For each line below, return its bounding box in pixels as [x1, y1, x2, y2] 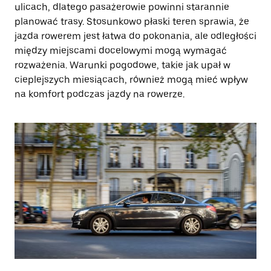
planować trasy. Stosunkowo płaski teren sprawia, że [15, 16, 249, 27]
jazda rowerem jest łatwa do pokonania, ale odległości [15, 30, 256, 42]
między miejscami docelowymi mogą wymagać [15, 45, 227, 56]
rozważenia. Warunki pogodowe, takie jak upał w [15, 59, 230, 71]
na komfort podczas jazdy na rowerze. [15, 88, 184, 100]
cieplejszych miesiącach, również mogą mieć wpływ [15, 74, 248, 85]
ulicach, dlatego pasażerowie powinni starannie [15, 1, 229, 13]
